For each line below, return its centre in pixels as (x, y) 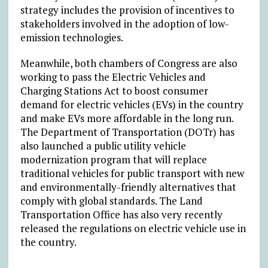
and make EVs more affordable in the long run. (127, 118)
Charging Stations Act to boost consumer (114, 91)
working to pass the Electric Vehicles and (113, 77)
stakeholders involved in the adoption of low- (124, 24)
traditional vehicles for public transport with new (132, 173)
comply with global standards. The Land (111, 201)
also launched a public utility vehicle (103, 146)
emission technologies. (71, 38)
